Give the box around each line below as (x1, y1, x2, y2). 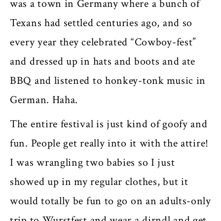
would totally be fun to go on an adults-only (10, 193, 211, 208)
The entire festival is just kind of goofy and (10, 116, 208, 131)
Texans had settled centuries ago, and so (10, 15, 193, 30)
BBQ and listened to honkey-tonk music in (10, 73, 206, 88)
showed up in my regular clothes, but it (10, 174, 188, 189)
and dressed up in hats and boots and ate (10, 54, 196, 69)
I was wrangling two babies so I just (10, 155, 175, 170)
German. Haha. (10, 92, 81, 107)
